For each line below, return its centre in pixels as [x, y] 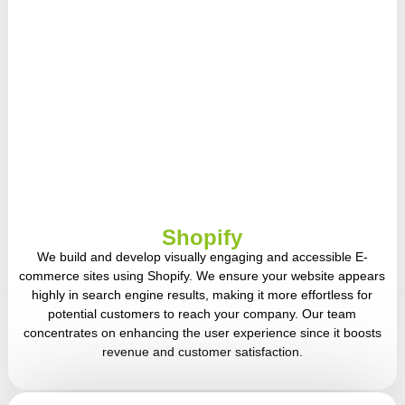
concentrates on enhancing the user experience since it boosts [202, 332]
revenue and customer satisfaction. [202, 351]
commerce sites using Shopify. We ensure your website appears [202, 275]
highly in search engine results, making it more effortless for [202, 294]
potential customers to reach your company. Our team [202, 313]
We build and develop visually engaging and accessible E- [202, 256]
